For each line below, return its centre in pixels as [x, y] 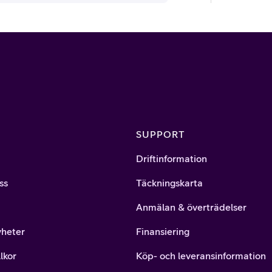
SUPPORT [161, 134]
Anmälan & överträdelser [191, 207]
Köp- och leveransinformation [201, 256]
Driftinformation [172, 159]
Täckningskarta [169, 183]
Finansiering [163, 232]
